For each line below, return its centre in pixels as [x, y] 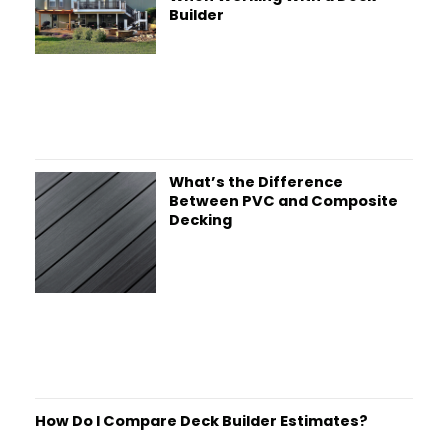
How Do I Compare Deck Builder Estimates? [201, 420]
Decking [200, 219]
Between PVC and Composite [283, 200]
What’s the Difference [255, 181]
